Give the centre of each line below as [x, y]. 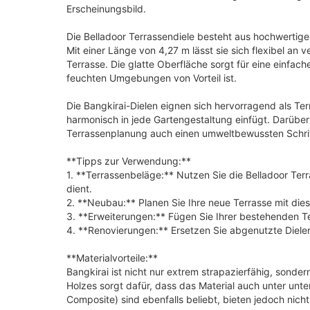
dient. [79, 188]
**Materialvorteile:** [112, 257]
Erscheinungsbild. [106, 8]
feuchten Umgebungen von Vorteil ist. [152, 77]
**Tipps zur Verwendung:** [129, 161]
